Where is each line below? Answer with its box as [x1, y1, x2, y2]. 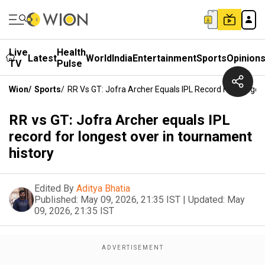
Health [57, 47, 86, 58]
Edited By [34, 183, 74, 194]
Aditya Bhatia [76, 183, 130, 194]
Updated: [188, 194, 225, 205]
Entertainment [132, 52, 196, 64]
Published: [34, 194, 78, 205]
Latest [28, 52, 57, 64]
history [9, 145, 54, 161]
